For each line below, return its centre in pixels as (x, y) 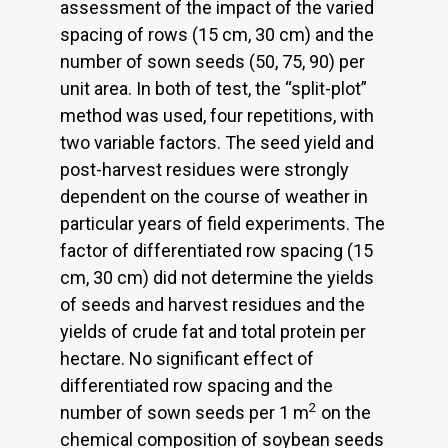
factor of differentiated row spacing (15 (216, 250)
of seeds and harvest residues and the (212, 304)
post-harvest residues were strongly (204, 169)
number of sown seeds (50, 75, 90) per (212, 61)
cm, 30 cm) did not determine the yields (217, 277)
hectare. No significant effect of (187, 358)
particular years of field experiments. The (222, 223)
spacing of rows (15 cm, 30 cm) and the (217, 34)
